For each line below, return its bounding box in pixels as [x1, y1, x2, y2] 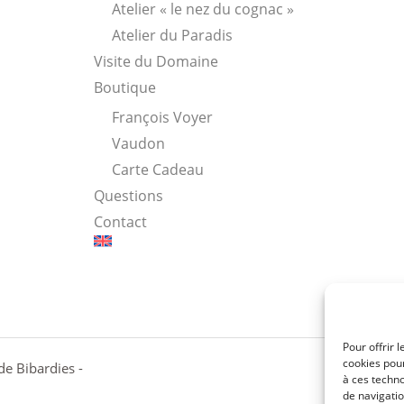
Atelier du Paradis [111, 24, 233, 45]
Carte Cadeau [111, 159, 204, 179]
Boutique [93, 77, 156, 97]
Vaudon [111, 133, 165, 153]
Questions [93, 185, 163, 206]
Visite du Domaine [93, 50, 218, 71]
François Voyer [111, 106, 213, 127]
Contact [93, 211, 147, 232]
